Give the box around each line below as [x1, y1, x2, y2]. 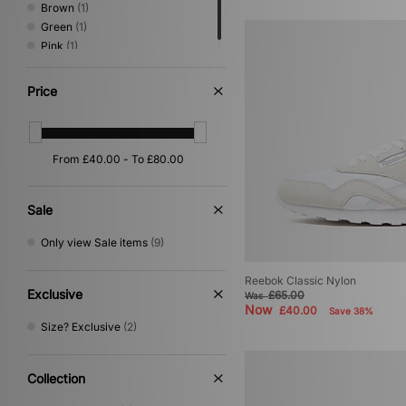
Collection [27, 370, 85, 386]
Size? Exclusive [41, 319, 121, 333]
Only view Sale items [41, 235, 148, 249]
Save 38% [329, 305, 373, 317]
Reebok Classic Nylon [245, 274, 356, 288]
